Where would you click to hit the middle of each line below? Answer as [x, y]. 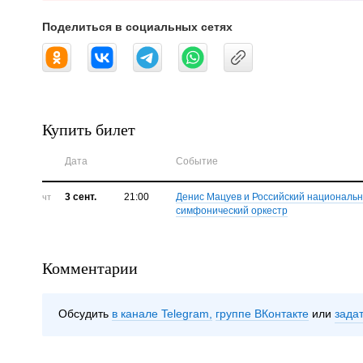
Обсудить [83, 314]
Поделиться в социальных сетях [137, 27]
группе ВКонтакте [262, 314]
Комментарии [90, 268]
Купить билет [89, 130]
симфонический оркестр [232, 211]
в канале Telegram [160, 314]
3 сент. [80, 197]
